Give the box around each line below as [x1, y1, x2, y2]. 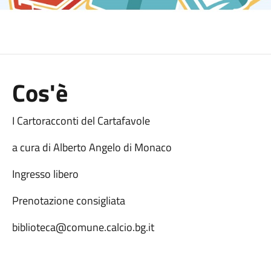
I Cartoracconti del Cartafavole [11, 113, 150, 129]
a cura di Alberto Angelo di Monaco [11, 139, 172, 155]
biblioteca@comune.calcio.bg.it [11, 219, 154, 235]
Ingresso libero [11, 166, 79, 182]
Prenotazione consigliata [11, 192, 125, 209]
